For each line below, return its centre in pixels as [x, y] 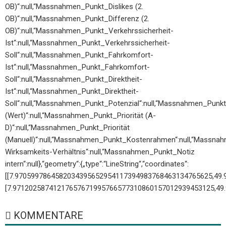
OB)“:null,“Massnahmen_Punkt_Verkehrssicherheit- [89, 31]
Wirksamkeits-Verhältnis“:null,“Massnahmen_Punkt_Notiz [100, 152]
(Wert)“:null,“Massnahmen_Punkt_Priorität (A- [80, 116]
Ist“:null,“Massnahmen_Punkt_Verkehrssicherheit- [88, 43]
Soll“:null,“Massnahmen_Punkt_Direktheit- [74, 79]
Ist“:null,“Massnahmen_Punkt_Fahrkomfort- [77, 67]
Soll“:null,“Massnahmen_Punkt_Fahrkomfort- [79, 55]
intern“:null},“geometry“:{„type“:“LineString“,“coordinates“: [97, 164]
